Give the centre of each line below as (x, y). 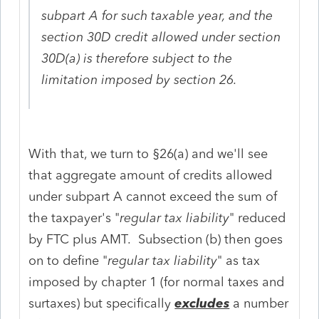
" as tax (239, 260)
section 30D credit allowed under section (161, 37)
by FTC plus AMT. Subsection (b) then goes (156, 239)
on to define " (68, 260)
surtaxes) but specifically (102, 303)
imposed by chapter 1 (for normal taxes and (157, 282)
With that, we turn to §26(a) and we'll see (148, 153)
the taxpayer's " (74, 218)
